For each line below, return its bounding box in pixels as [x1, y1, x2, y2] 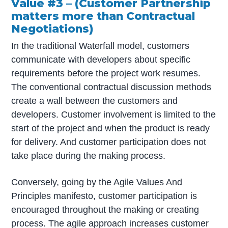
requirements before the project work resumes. [11, 68, 201, 79]
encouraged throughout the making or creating [11, 204, 199, 215]
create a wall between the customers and [11, 96, 178, 106]
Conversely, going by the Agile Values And [11, 177, 183, 187]
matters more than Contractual [11, 9, 195, 22]
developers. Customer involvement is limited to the [11, 109, 216, 120]
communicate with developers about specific [11, 54, 191, 65]
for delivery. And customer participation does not [11, 137, 207, 148]
